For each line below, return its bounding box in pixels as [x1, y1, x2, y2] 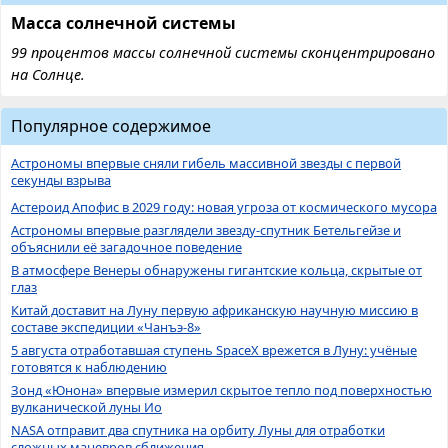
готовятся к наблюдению [11, 357, 167, 376]
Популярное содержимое [11, 114, 211, 137]
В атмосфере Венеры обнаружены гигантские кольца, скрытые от [11, 260, 422, 279]
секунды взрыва [11, 170, 111, 189]
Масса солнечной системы [11, 11, 236, 34]
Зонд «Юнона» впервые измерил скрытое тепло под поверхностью [11, 380, 432, 399]
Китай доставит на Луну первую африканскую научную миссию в [11, 300, 418, 319]
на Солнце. [11, 64, 85, 84]
